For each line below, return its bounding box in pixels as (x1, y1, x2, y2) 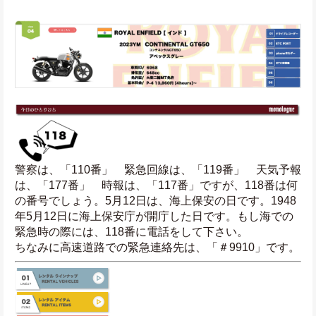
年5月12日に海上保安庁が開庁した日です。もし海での (15, 210, 293, 223)
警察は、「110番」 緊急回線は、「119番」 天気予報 (15, 164, 301, 176)
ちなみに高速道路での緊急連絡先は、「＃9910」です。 (15, 241, 300, 254)
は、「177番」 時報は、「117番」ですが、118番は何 (15, 179, 298, 192)
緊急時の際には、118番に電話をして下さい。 (15, 226, 248, 238)
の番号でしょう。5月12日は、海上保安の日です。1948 (15, 195, 296, 207)
